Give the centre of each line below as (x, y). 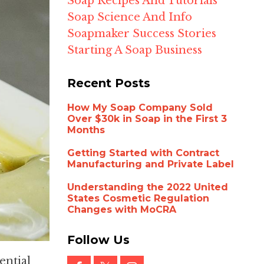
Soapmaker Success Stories (141, 34)
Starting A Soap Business (134, 50)
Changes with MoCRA (121, 210)
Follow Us (98, 240)
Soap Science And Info (129, 17)
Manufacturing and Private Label (150, 164)
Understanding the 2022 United (147, 187)
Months (86, 130)
